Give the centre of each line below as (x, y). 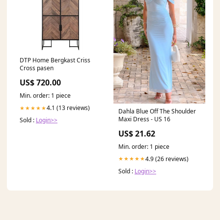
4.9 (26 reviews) (167, 159)
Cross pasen (37, 68)
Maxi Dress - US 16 (144, 119)
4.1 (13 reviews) (68, 108)
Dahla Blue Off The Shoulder (157, 111)
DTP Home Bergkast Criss (55, 60)
